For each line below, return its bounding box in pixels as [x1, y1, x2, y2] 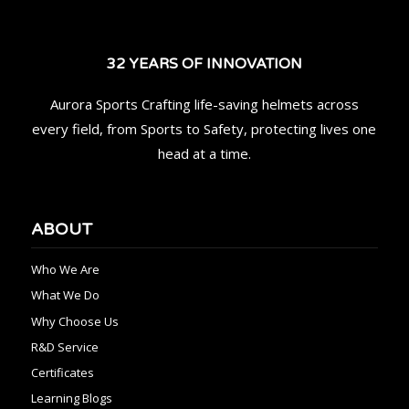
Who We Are [30, 261, 100, 278]
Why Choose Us [30, 312, 119, 330]
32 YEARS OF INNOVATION [106, 55, 302, 74]
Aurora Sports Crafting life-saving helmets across [49, 95, 359, 114]
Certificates [30, 364, 94, 382]
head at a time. [157, 144, 251, 163]
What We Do [30, 287, 100, 304]
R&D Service [30, 338, 99, 355]
